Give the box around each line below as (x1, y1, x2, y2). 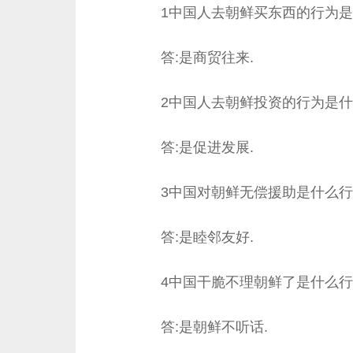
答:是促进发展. (160, 139, 254, 155)
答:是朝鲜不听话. (160, 319, 268, 335)
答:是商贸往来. (160, 50, 254, 65)
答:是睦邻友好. (160, 229, 254, 245)
